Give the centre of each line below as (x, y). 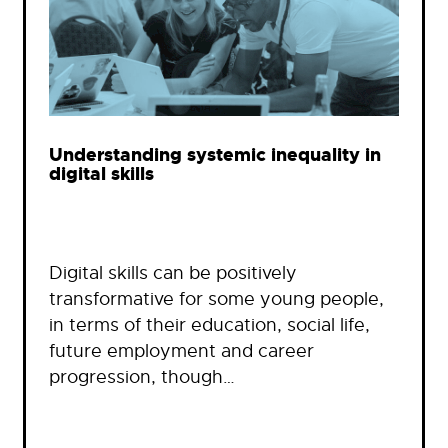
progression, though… (142, 376)
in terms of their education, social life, (209, 324)
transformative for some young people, (216, 298)
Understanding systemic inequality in (215, 156)
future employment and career (181, 350)
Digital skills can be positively (173, 272)
